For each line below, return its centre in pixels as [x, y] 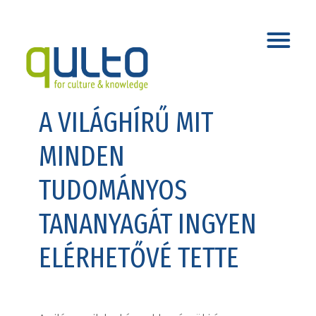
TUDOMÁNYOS [113, 190]
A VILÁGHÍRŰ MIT [126, 123]
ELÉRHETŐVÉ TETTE [139, 258]
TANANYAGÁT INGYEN [148, 224]
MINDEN [82, 157]
